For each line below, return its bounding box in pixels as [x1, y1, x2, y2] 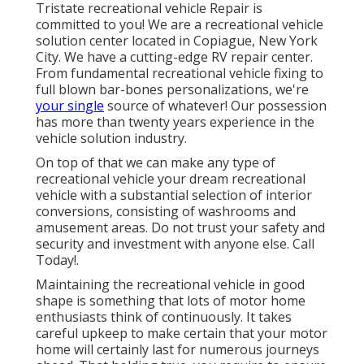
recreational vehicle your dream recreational [36, 170, 305, 188]
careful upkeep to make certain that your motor [36, 324, 327, 343]
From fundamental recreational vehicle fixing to [36, 64, 323, 83]
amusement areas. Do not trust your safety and [36, 219, 325, 237]
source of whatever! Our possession [104, 97, 327, 115]
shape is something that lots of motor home [36, 292, 305, 310]
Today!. [36, 251, 79, 270]
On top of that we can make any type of [36, 154, 275, 172]
